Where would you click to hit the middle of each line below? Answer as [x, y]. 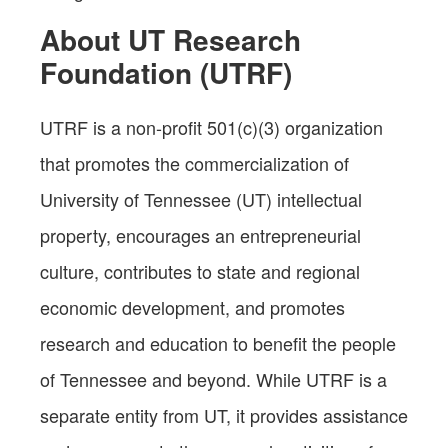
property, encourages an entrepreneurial [200, 234]
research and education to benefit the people [218, 342]
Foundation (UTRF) [166, 72]
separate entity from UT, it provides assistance [224, 414]
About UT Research [170, 39]
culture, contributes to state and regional [200, 270]
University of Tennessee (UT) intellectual [201, 198]
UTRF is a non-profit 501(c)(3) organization [211, 126]
